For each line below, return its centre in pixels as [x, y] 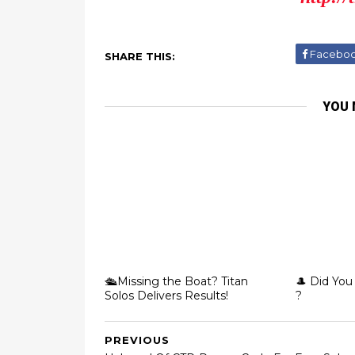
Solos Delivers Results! [166, 295]
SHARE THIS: [140, 56]
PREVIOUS [137, 340]
